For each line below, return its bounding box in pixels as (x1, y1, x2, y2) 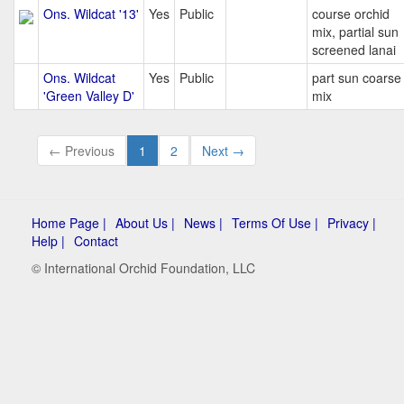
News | (184, 214, 223, 232)
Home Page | (32, 214, 106, 232)
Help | (32, 232, 65, 250)
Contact (74, 232, 118, 250)
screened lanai (312, 41, 396, 59)
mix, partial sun (312, 23, 399, 41)
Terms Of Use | (232, 214, 318, 232)
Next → (202, 142, 244, 160)
